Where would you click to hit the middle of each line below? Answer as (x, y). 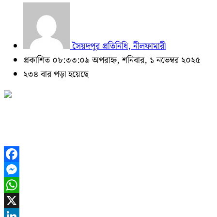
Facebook (21, 170)
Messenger (23, 185)
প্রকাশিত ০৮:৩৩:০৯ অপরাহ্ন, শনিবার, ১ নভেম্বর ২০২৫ (112, 60)
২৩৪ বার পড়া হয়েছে (56, 74)
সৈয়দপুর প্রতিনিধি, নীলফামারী (118, 46)
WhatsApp (23, 201)
